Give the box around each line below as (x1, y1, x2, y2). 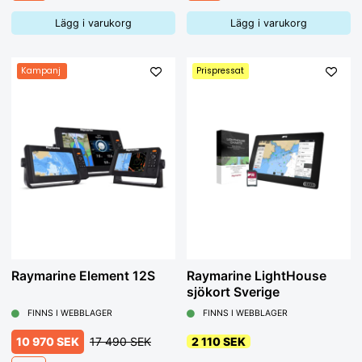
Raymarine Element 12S (11, 268, 155, 284)
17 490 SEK (90, 334, 151, 348)
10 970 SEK (16, 334, 79, 348)
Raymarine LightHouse (187, 268, 326, 284)
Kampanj (21, 65, 61, 78)
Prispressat (196, 65, 245, 78)
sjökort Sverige (187, 284, 280, 301)
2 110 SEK (192, 334, 246, 348)
